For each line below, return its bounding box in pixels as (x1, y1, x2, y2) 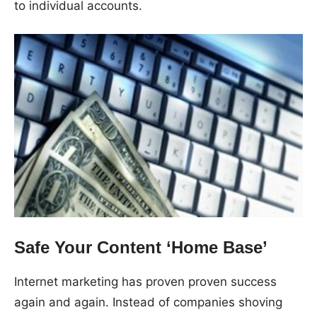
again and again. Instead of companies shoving (14, 294, 282, 309)
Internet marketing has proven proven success (14, 274, 277, 289)
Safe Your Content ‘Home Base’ (14, 237, 267, 257)
